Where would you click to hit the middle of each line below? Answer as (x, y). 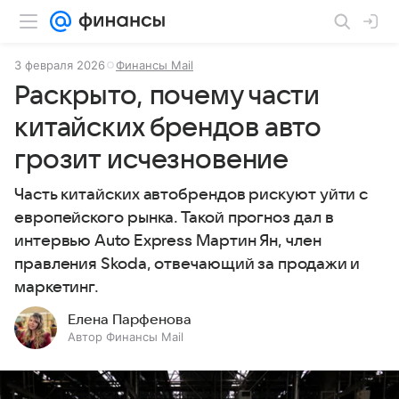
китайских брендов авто (167, 128)
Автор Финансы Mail (126, 337)
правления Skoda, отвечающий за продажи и (187, 264)
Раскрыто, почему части (167, 96)
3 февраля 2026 (60, 65)
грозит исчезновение (152, 160)
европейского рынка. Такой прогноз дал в (174, 218)
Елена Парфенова (130, 320)
